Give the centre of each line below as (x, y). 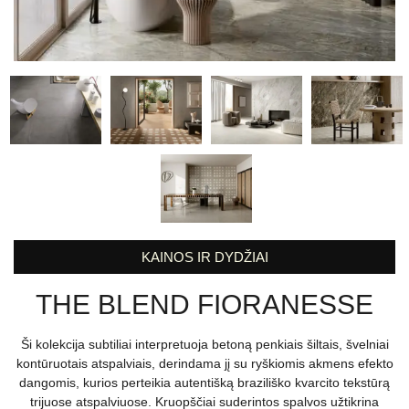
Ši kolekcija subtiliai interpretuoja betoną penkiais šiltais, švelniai (204, 345)
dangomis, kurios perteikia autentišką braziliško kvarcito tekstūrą (204, 383)
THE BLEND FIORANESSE (204, 305)
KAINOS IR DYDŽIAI (204, 257)
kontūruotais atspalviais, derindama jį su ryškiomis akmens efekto (204, 364)
